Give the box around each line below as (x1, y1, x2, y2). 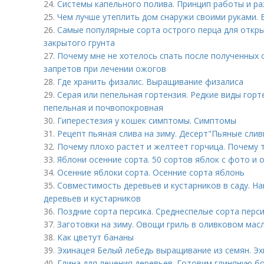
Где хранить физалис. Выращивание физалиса (57, 76, 243, 87)
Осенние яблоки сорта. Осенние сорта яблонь (57, 167, 245, 178)
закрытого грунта (44, 37, 115, 48)
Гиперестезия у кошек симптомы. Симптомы (57, 115, 236, 126)
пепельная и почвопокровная (44, 102, 163, 113)
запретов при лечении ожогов (44, 63, 166, 74)
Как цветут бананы (57, 232, 134, 243)
